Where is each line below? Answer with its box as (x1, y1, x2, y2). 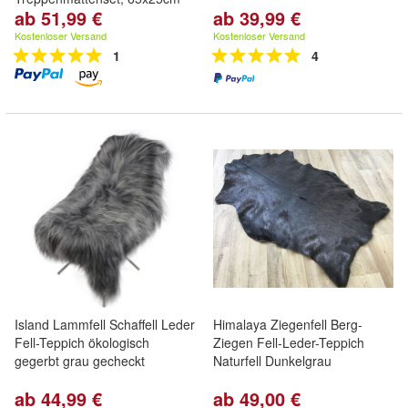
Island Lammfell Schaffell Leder (15, 315, 195, 333)
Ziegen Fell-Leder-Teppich (213, 333, 364, 352)
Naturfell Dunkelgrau (213, 352, 331, 370)
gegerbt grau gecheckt (15, 352, 145, 370)
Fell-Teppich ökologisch (15, 333, 149, 352)
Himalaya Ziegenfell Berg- (213, 315, 362, 333)
